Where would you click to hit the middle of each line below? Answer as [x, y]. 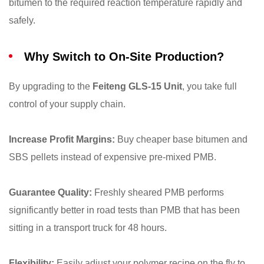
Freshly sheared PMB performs [158, 193]
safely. [22, 21]
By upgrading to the [51, 87]
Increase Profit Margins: [62, 140]
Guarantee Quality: [50, 193]
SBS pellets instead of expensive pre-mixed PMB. [113, 157]
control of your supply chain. [67, 104]
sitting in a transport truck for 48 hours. [88, 228]
